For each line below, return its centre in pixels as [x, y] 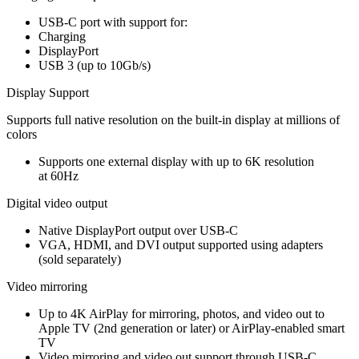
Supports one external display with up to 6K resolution [176, 161]
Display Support [48, 92]
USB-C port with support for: [113, 22]
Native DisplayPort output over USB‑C [138, 230]
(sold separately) [80, 259]
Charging [62, 36]
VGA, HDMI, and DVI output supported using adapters [181, 244]
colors [22, 134]
